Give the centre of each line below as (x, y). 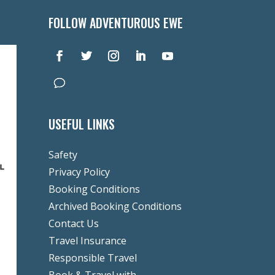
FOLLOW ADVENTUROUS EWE (115, 23)
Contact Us (73, 223)
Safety (63, 154)
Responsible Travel (92, 258)
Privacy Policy (79, 172)
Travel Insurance (87, 240)
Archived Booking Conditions (115, 206)
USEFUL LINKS (81, 124)
